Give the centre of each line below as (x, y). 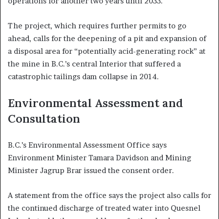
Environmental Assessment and (95, 103)
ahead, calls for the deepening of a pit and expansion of (107, 39)
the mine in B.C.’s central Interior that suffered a (94, 64)
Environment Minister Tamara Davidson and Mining (99, 158)
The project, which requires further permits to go (97, 26)
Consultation (44, 119)
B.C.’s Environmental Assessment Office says (87, 145)
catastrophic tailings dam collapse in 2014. (83, 77)
